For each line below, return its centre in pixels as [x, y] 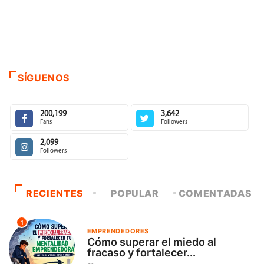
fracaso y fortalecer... [141, 253]
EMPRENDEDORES [118, 231]
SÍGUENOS [44, 77]
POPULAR [135, 193]
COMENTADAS [215, 193]
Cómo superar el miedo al [151, 242]
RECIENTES [55, 193]
